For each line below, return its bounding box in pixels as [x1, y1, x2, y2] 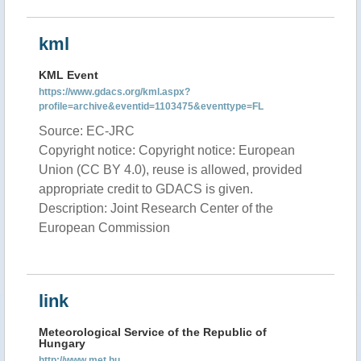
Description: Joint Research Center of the [39, 201, 273, 215]
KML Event [39, 68, 98, 81]
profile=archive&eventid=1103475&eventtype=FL [39, 101, 263, 112]
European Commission [39, 221, 170, 234]
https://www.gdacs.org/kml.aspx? [39, 86, 190, 98]
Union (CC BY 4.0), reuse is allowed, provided [39, 163, 302, 176]
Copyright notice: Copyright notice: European [39, 143, 295, 157]
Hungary [39, 337, 85, 350]
